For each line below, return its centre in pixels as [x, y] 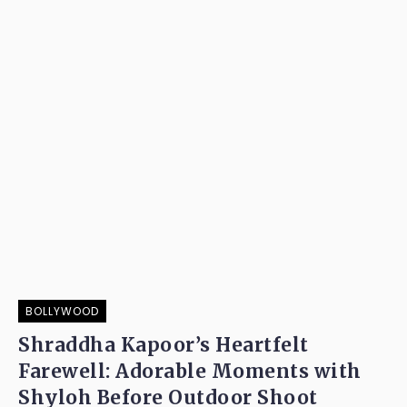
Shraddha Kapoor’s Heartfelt [164, 345]
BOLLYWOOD [62, 311]
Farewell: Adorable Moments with [190, 372]
